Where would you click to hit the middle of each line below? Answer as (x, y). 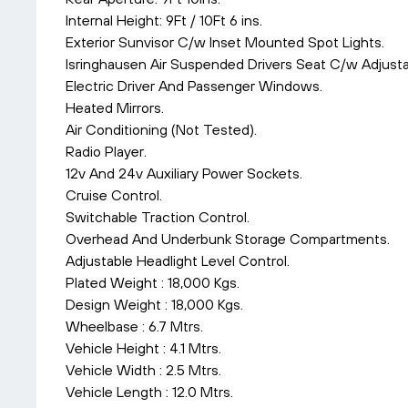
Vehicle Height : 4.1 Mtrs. (143, 348)
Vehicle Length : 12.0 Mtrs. (149, 392)
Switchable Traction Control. (158, 217)
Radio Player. (106, 151)
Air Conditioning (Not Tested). (161, 129)
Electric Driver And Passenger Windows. (194, 86)
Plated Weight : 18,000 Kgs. (153, 282)
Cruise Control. (114, 195)
